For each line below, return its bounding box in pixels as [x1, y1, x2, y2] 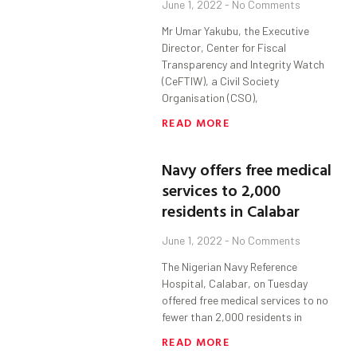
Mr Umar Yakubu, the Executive [162, 24, 310, 38]
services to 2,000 [162, 178, 281, 202]
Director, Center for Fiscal [162, 41, 287, 55]
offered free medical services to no [162, 293, 329, 308]
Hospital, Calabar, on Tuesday [162, 277, 308, 291]
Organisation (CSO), [162, 91, 259, 105]
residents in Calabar [162, 198, 300, 223]
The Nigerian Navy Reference [162, 260, 298, 274]
